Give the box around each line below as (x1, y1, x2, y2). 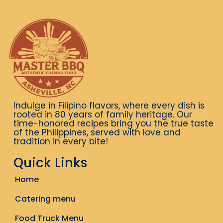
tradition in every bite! (13, 135, 108, 147)
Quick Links (13, 153, 87, 172)
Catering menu (15, 193, 76, 205)
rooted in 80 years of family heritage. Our (13, 108, 192, 120)
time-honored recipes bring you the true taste (13, 117, 214, 129)
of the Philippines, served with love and (13, 126, 181, 138)
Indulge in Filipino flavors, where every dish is (13, 99, 205, 111)
